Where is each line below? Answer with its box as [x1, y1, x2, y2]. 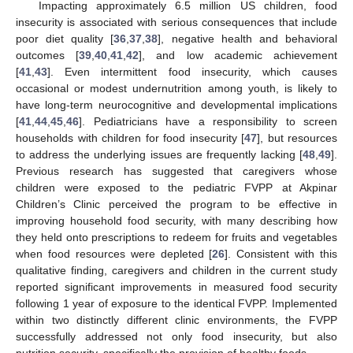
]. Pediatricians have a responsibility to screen [79, 115, 337, 128]
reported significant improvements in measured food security [16, 281, 337, 294]
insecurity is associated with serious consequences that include [16, 16, 337, 29]
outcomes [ [16, 49, 80, 62]
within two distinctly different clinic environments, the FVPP [16, 314, 337, 327]
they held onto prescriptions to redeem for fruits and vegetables [16, 231, 337, 244]
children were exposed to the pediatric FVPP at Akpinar [16, 181, 337, 195]
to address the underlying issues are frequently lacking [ [16, 148, 303, 162]
